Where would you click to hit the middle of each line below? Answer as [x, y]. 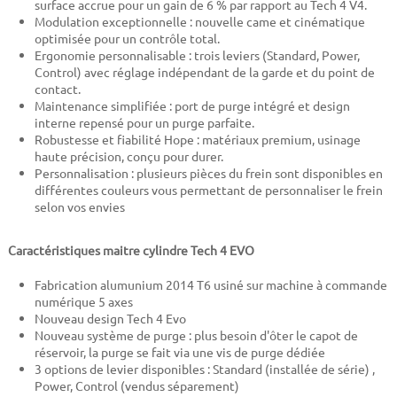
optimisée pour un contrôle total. [127, 39]
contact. [57, 89]
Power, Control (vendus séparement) [136, 386]
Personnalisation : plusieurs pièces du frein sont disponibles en [208, 173]
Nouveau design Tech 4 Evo [110, 319]
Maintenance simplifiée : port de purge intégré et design [192, 106]
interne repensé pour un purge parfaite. [144, 123]
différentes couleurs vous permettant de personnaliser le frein [208, 190]
